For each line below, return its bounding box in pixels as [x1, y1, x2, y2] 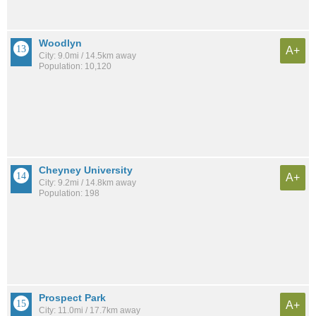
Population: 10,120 [39, 61, 111, 72]
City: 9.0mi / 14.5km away [39, 51, 136, 61]
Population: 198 [39, 188, 99, 199]
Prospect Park [39, 291, 106, 303]
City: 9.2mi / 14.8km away [39, 178, 136, 188]
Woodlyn [39, 37, 82, 49]
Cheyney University [39, 164, 133, 176]
